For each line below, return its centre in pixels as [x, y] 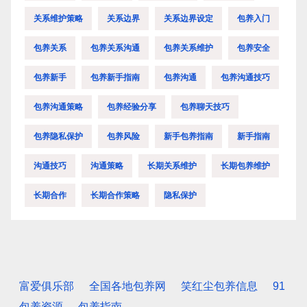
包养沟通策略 [58, 107]
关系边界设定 [188, 19]
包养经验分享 [132, 107]
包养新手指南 [115, 78]
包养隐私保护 [58, 137]
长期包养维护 [245, 166]
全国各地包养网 [127, 286]
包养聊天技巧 [205, 107]
